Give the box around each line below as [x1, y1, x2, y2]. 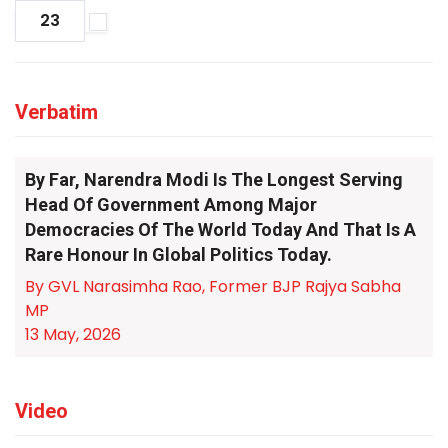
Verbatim [15, 100, 98, 124]
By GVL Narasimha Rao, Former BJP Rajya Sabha [25, 275, 401, 298]
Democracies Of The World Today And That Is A [25, 219, 416, 240]
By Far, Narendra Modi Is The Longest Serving [25, 169, 403, 190]
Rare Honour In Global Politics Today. [25, 244, 332, 265]
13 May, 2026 [25, 323, 121, 346]
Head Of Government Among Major [25, 194, 317, 215]
